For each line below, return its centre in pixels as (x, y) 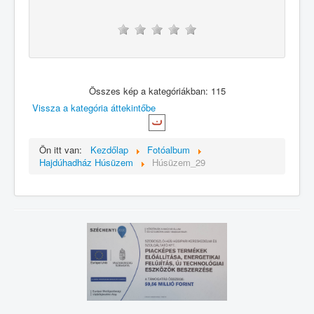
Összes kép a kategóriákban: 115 (157, 90)
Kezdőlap (109, 149)
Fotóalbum (169, 149)
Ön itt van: (63, 149)
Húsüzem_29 (179, 162)
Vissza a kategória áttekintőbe (94, 108)
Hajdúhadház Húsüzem (86, 162)
